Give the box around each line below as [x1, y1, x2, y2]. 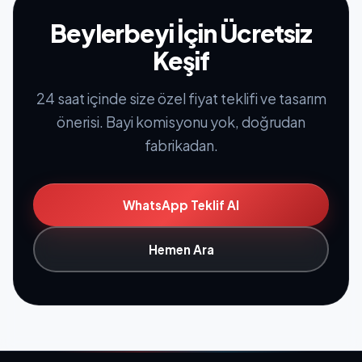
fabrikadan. [144, 136, 218, 154]
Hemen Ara [148, 242, 214, 258]
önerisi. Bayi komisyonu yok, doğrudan [57, 112, 305, 131]
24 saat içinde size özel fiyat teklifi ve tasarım [36, 89, 326, 107]
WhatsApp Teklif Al [123, 196, 239, 213]
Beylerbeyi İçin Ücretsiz [49, 16, 313, 48]
